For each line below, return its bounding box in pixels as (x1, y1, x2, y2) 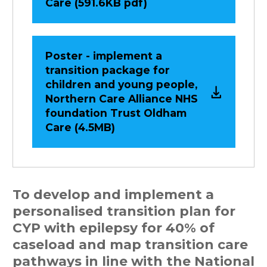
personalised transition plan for (13, 203, 235, 219)
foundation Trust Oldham (45, 107, 187, 120)
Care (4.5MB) (45, 121, 115, 134)
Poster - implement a (45, 49, 162, 63)
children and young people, (45, 78, 197, 91)
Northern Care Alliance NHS (45, 92, 198, 105)
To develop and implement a (13, 187, 214, 203)
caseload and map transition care (13, 237, 248, 253)
